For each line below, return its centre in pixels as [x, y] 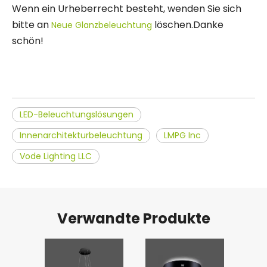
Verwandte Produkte [133, 219]
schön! [28, 41]
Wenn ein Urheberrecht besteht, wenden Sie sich [127, 9]
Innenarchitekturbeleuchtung [81, 136]
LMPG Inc [182, 136]
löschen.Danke [188, 25]
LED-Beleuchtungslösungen [77, 115]
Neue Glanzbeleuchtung [100, 25]
